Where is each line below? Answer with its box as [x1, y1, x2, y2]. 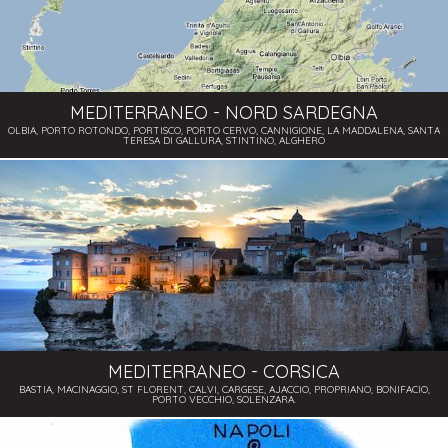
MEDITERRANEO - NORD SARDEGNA [70, 101, 378, 124]
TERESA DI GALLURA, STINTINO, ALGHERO [123, 134, 325, 147]
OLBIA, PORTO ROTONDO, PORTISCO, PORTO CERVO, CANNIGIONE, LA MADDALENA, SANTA [8, 124, 440, 137]
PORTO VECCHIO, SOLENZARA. [152, 393, 296, 406]
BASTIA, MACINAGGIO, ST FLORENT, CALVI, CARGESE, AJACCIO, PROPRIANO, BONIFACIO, [18, 383, 430, 396]
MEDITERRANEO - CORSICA [108, 360, 340, 383]
